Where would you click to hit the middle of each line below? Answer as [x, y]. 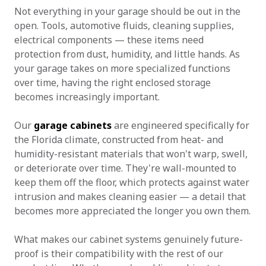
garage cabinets [73, 125]
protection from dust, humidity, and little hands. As [127, 54]
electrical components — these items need [109, 40]
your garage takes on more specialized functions [122, 68]
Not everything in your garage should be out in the [127, 11]
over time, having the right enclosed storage [113, 83]
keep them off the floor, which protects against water [132, 182]
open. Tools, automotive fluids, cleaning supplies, [124, 26]
